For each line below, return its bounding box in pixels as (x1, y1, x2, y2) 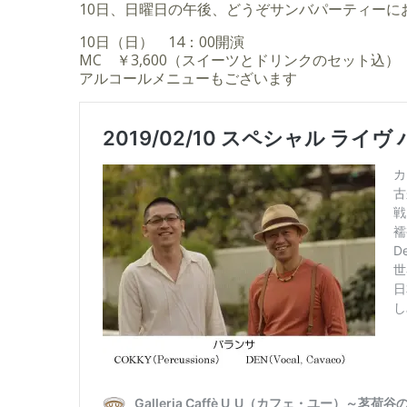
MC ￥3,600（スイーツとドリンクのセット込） (79, 50, 400, 70)
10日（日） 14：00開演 (79, 32, 244, 52)
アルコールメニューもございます (79, 68, 297, 88)
